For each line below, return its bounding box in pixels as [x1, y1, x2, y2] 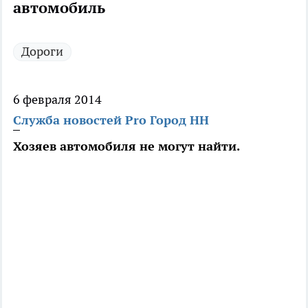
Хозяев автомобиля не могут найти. [13, 138, 240, 155]
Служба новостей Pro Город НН [13, 112, 209, 129]
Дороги [21, 43, 63, 60]
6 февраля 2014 [13, 91, 102, 108]
